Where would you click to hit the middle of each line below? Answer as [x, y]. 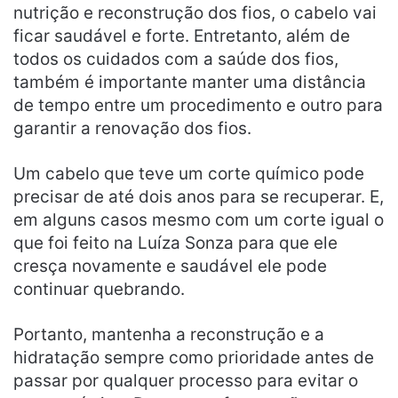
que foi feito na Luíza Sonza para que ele [175, 243]
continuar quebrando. [99, 289]
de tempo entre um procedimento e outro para [198, 105]
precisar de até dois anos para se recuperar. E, [199, 196]
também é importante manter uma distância [190, 82]
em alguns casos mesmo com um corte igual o [199, 219]
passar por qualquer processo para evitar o [186, 380]
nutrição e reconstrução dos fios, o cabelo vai [195, 12]
